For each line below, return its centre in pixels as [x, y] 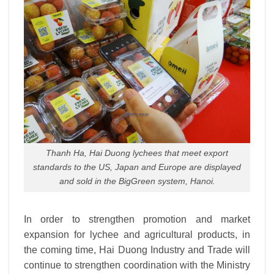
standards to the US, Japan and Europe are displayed [137, 167]
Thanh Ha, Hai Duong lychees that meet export [137, 153]
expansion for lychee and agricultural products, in [137, 235]
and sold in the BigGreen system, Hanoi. [137, 181]
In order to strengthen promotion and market [137, 220]
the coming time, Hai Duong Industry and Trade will [137, 250]
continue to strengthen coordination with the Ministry [137, 265]
